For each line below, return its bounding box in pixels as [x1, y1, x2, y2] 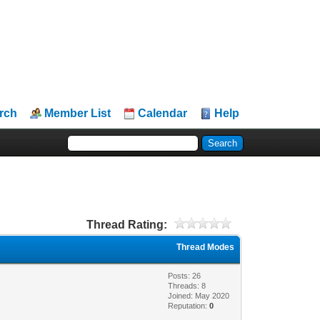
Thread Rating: [86, 218, 167, 231]
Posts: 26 [168, 271, 201, 280]
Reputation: [168, 301, 210, 310]
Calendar [138, 107, 188, 119]
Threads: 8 [168, 281, 206, 290]
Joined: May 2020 [168, 291, 230, 300]
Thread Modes [176, 241, 235, 252]
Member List [44, 107, 111, 119]
